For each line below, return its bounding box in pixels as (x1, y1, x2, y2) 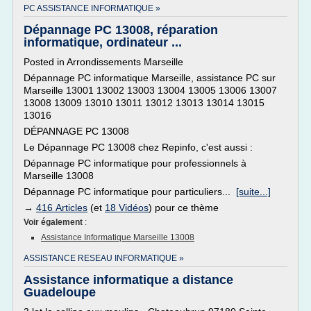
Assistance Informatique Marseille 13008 (41, 233, 194, 242)
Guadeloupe (24, 285, 96, 299)
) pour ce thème (149, 202, 219, 213)
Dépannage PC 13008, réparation (24, 23, 218, 37)
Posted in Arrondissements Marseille (24, 56, 183, 67)
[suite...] (236, 186, 271, 197)
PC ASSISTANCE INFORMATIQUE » (24, 3, 160, 13)
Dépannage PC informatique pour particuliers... (24, 186, 236, 197)
